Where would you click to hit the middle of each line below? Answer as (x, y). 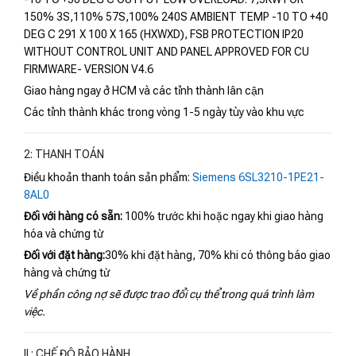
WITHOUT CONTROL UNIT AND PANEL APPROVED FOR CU (166, 52)
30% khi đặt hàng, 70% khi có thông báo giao (218, 255)
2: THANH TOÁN (64, 155)
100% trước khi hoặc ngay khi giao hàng (224, 217)
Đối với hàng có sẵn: (74, 217)
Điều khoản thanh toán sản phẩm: (108, 178)
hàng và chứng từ (67, 273)
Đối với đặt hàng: (64, 255)
